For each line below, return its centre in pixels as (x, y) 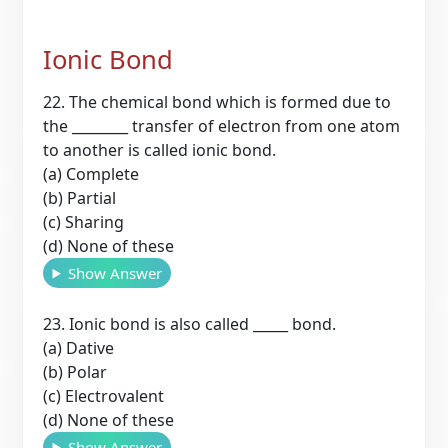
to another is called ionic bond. (160, 149)
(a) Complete (91, 173)
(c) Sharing (84, 221)
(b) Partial (80, 197)
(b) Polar (75, 371)
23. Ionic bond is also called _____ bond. (190, 323)
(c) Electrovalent (104, 395)
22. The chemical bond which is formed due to (217, 101)
